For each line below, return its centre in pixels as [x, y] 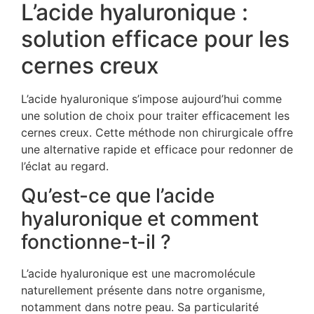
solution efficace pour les [155, 39]
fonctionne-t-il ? [96, 242]
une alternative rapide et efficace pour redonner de [157, 149]
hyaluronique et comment [140, 219]
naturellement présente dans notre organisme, [143, 291]
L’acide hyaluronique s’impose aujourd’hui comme [151, 98]
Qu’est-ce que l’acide [118, 196]
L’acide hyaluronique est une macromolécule [138, 274]
